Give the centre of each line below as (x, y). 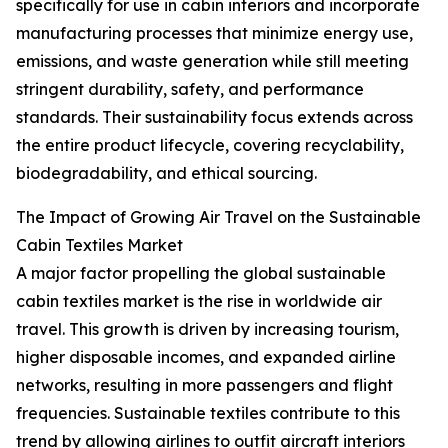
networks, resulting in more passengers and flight (204, 385)
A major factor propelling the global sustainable (201, 273)
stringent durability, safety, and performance (190, 89)
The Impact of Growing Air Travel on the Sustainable (218, 217)
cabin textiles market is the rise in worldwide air (199, 301)
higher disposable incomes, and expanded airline (206, 357)
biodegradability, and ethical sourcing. (166, 173)
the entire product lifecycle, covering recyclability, (210, 145)
